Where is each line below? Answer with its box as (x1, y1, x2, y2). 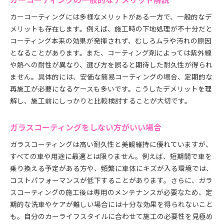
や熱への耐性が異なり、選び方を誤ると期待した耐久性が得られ (10, 59, 212, 69)
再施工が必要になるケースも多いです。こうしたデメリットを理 (10, 83, 212, 93)
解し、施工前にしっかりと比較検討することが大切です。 (10, 95, 191, 105)
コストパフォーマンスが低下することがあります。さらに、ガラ (10, 175, 212, 185)
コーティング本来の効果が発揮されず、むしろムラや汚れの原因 (10, 35, 211, 45)
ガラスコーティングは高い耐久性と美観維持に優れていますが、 (10, 139, 212, 149)
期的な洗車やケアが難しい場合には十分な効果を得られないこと (10, 199, 213, 209)
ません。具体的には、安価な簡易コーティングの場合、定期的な (10, 71, 212, 81)
